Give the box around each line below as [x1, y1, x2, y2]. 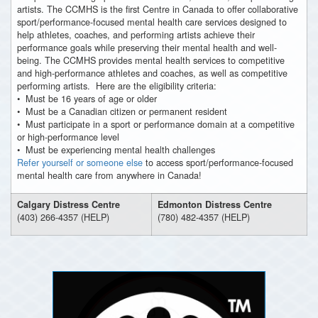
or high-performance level [17, 130, 119, 143]
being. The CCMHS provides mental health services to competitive [17, 53, 285, 67]
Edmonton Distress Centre [158, 198, 272, 211]
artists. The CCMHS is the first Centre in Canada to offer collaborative [17, 2, 298, 16]
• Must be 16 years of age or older [17, 92, 157, 105]
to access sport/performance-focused [143, 155, 293, 169]
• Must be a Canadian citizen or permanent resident [17, 104, 227, 118]
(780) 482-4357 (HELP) [158, 210, 250, 224]
